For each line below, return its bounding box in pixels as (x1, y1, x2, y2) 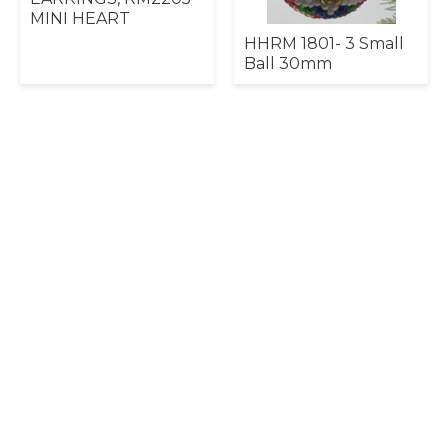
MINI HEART (30, 9, 130, 28)
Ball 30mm (244, 54, 332, 73)
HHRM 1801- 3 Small (244, 34, 404, 53)
